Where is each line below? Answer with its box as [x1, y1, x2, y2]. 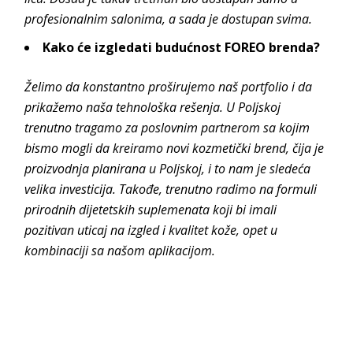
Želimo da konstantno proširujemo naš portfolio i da [24, 77, 313, 95]
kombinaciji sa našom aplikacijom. [24, 241, 219, 259]
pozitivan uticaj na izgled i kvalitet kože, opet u [24, 221, 278, 239]
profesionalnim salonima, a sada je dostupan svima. [24, 9, 313, 28]
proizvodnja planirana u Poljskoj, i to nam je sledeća [24, 159, 311, 177]
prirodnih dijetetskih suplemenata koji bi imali [24, 200, 277, 218]
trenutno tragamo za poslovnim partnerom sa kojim [24, 118, 310, 136]
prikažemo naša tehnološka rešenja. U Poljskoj [24, 98, 281, 116]
